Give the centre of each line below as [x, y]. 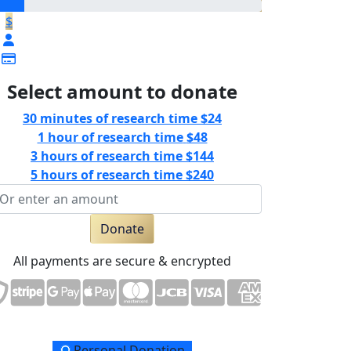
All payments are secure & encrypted [122, 261]
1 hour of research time [110, 138]
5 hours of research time [107, 175]
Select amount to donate [122, 92]
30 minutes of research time [110, 119]
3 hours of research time [107, 156]
